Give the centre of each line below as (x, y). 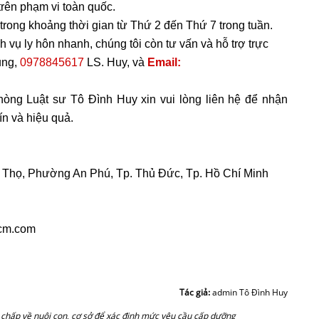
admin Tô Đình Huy (250, 292)
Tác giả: (196, 292)
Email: (164, 62)
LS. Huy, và (116, 62)
